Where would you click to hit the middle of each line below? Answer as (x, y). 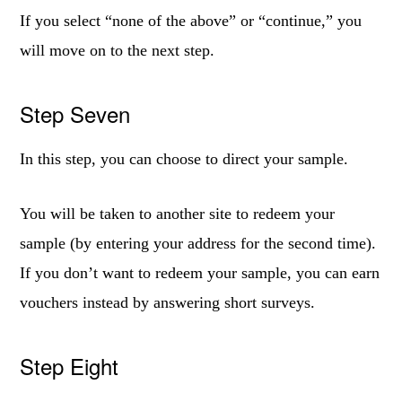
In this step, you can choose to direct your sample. (184, 159)
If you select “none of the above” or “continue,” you (191, 21)
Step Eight (70, 366)
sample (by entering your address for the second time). (198, 243)
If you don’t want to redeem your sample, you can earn (200, 273)
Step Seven (75, 114)
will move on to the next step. (118, 50)
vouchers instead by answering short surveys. (168, 302)
